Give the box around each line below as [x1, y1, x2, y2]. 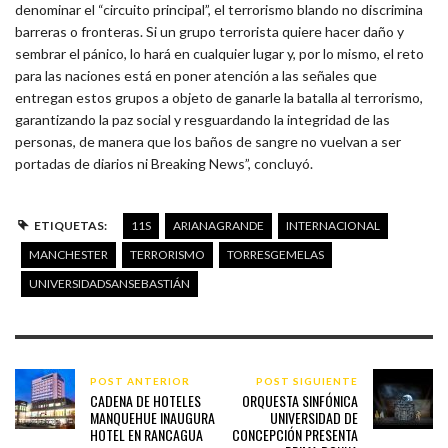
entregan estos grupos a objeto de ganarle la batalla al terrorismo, [15, 88, 423, 106]
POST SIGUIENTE [255, 374, 358, 387]
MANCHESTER [29, 246, 108, 262]
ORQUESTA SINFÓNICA [241, 389, 358, 411]
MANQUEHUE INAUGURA [90, 406, 215, 428]
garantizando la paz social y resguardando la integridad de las [15, 110, 390, 128]
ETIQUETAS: [33, 217, 107, 233]
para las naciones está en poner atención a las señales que [15, 66, 377, 84]
